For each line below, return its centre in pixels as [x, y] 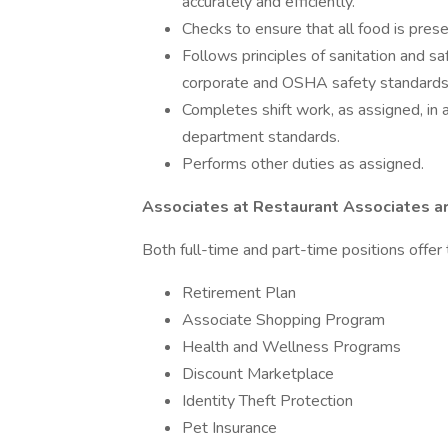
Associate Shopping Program [283, 320]
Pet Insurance [229, 428]
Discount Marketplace [258, 374]
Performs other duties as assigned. [303, 164]
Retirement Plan [239, 293]
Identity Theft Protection [267, 401]
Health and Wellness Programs [291, 347]
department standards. [261, 137]
